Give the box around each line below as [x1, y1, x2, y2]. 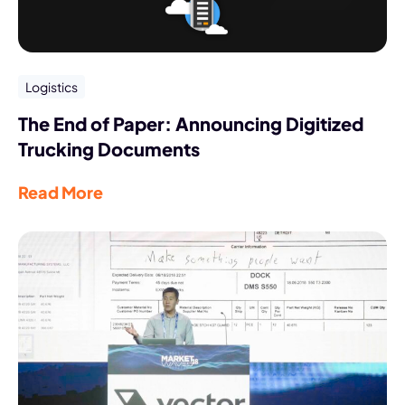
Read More [18, 181, 106, 202]
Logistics [25, 78, 78, 95]
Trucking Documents [18, 137, 200, 160]
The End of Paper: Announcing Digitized [18, 111, 363, 135]
